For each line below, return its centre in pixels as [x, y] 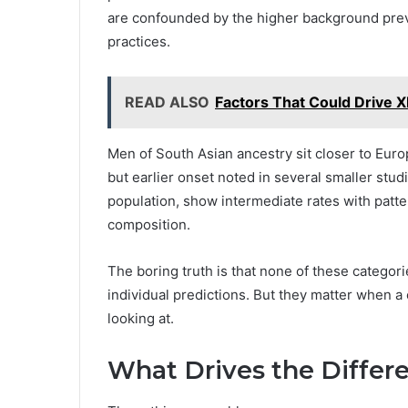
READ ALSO [167, 102]
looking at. [141, 319]
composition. [149, 225]
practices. [139, 42]
